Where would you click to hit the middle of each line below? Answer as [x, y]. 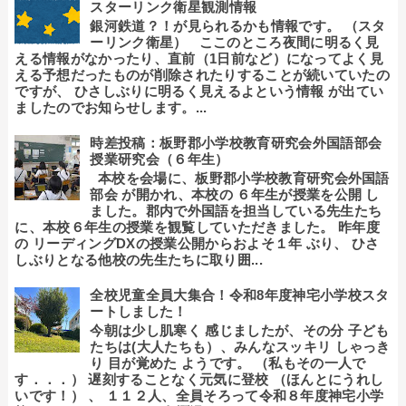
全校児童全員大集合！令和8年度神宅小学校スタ [240, 295]
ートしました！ [139, 312]
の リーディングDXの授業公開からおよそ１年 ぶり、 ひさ [197, 244]
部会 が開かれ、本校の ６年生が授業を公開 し [235, 195]
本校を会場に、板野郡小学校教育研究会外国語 [240, 179]
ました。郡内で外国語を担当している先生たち [236, 211]
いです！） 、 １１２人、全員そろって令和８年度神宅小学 [199, 396]
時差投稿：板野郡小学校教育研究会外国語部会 [236, 143]
